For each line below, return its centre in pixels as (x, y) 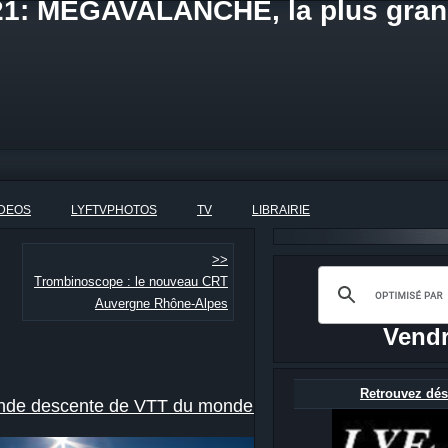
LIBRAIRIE (281, 210)
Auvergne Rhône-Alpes (161, 304)
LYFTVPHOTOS (114, 210)
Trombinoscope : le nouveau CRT (131, 282)
